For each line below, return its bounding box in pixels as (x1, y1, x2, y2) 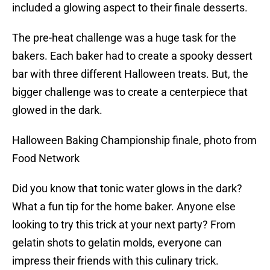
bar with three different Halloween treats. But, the (12, 67, 248, 81)
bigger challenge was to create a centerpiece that (12, 86, 248, 99)
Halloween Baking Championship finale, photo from (12, 134, 257, 147)
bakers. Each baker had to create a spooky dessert (12, 49, 253, 63)
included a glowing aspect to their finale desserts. (12, 1, 248, 14)
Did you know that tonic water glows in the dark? (12, 182, 242, 195)
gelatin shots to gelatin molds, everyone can (12, 236, 222, 250)
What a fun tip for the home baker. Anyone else (12, 200, 236, 213)
